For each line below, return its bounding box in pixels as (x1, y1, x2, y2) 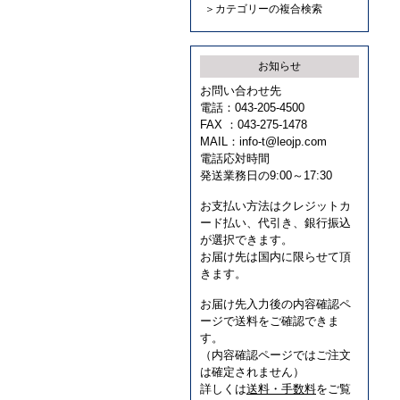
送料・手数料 (246, 382, 316, 396)
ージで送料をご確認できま (200, 314, 339, 328)
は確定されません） (200, 365, 304, 379)
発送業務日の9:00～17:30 (200, 169, 332, 182)
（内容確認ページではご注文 (200, 348, 351, 362)
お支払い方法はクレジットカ (200, 199, 351, 212)
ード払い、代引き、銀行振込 (200, 216, 351, 229)
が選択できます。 (200, 233, 293, 246)
